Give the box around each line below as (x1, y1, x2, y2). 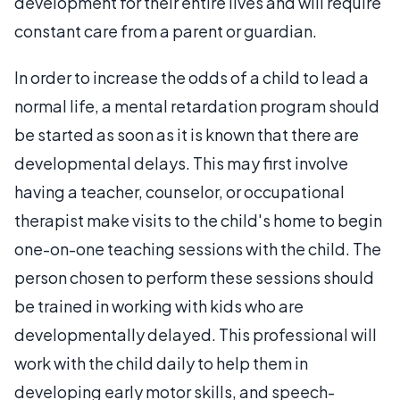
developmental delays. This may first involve (14, 152, 348, 173)
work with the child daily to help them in (14, 352, 308, 373)
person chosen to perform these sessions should (14, 266, 374, 287)
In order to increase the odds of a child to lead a (14, 66, 369, 87)
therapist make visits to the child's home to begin (14, 209, 382, 230)
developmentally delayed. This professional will (14, 323, 377, 345)
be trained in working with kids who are (14, 295, 304, 316)
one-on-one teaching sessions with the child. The (14, 237, 381, 259)
